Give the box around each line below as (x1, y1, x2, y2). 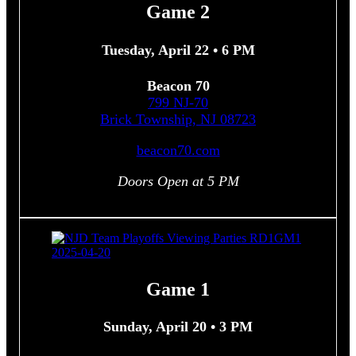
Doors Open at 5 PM (117, 172, 239, 189)
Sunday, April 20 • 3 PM (103, 319, 253, 335)
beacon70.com (136, 141, 220, 158)
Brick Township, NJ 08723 (100, 110, 256, 127)
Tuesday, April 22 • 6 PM (101, 41, 255, 58)
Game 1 (146, 278, 210, 300)
